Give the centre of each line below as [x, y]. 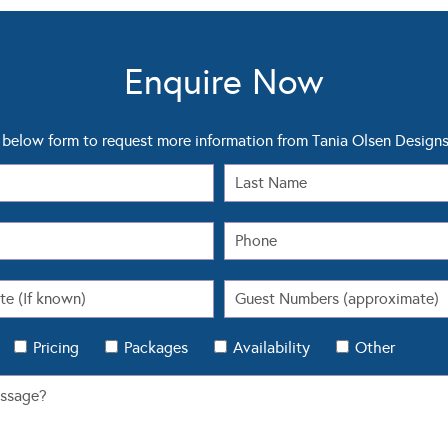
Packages [156, 347]
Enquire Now [224, 81]
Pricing [56, 347]
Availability [271, 347]
